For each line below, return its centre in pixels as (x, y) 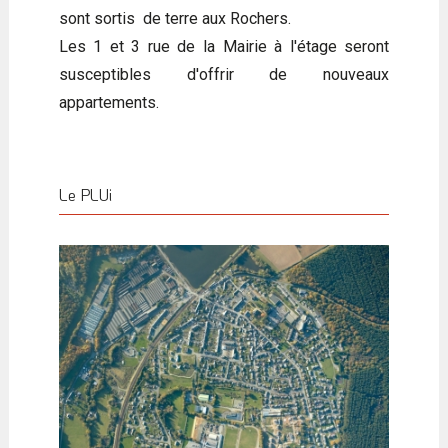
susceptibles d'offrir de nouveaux (224, 74)
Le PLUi (85, 194)
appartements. (108, 102)
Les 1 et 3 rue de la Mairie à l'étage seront (224, 46)
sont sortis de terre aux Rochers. (174, 18)
